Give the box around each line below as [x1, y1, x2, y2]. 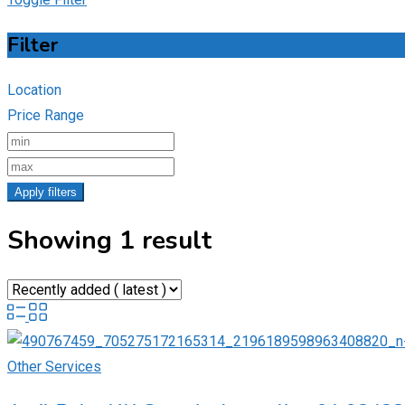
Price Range [7, 107, 84, 125]
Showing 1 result [7, 223, 212, 259]
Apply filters [14, 185, 77, 200]
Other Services [7, 357, 101, 375]
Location [7, 81, 61, 99]
